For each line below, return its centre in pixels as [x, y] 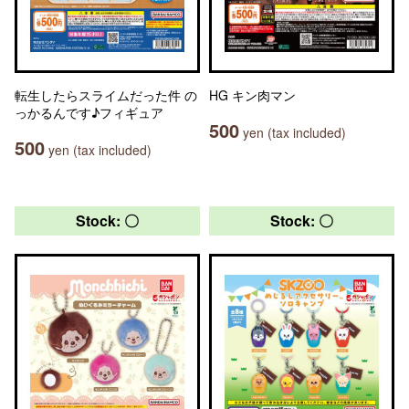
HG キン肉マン [252, 95]
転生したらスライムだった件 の [106, 95]
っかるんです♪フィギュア [89, 112]
